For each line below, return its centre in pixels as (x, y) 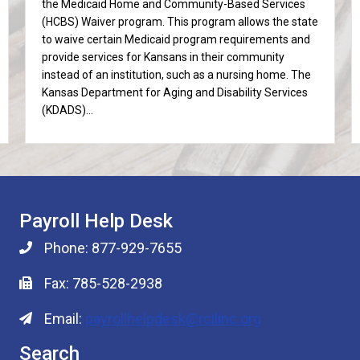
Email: (64, 319)
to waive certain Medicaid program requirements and (176, 39)
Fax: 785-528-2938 (103, 283)
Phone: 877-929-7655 (112, 248)
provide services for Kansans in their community (163, 57)
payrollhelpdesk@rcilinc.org (173, 319)
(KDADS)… (67, 110)
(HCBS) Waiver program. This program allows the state (180, 22)
